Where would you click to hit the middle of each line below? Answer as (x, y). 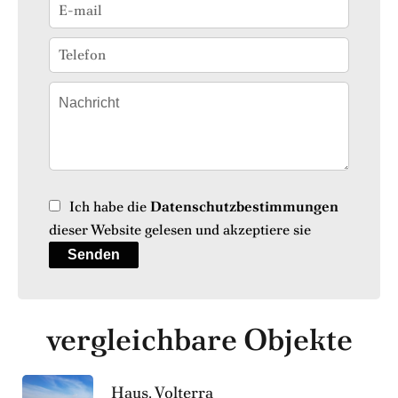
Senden (94, 254)
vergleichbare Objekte (199, 339)
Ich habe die (110, 206)
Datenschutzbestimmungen (244, 206)
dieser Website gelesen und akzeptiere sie (180, 229)
